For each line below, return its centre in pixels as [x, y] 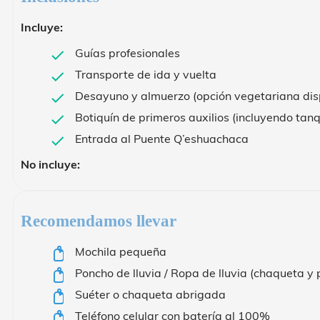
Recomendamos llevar [99, 221]
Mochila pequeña [121, 252]
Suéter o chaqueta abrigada [150, 295]
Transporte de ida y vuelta [146, 75]
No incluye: [50, 165]
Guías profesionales [127, 53]
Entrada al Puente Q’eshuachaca [162, 139]
